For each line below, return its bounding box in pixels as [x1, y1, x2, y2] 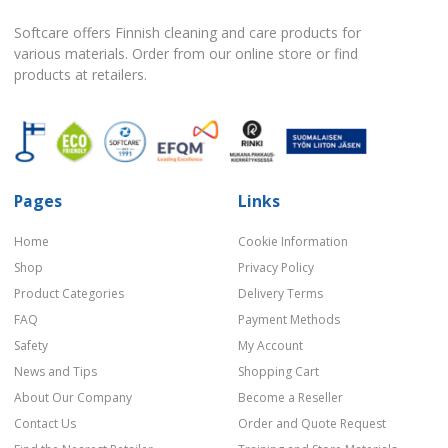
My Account [238, 337, 303, 355]
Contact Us [14, 415, 76, 433]
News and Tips [14, 363, 97, 381]
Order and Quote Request [238, 415, 386, 433]
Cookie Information [238, 233, 348, 251]
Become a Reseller [238, 389, 343, 407]
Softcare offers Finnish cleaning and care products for [14, 23, 361, 43]
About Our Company [14, 389, 132, 407]
